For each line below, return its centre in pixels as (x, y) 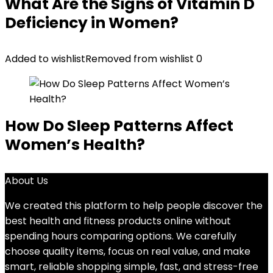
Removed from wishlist (140, 59)
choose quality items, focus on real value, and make (128, 251)
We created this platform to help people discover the (134, 206)
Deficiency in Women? (92, 23)
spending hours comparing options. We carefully (121, 236)
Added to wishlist (45, 59)
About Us (27, 181)
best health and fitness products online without (118, 221)
